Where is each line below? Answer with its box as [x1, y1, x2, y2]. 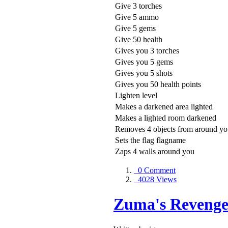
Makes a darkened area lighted [115, 102, 213, 111]
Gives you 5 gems [115, 57, 173, 66]
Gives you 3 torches [115, 46, 179, 55]
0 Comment [134, 165, 176, 175]
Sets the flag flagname [115, 135, 186, 145]
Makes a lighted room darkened [115, 113, 216, 122]
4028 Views [134, 175, 177, 184]
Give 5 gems [115, 23, 156, 33]
